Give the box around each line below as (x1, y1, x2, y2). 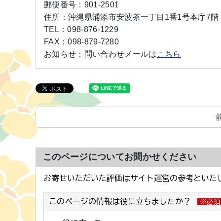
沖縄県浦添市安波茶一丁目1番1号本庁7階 (68, 13, 219, 21)
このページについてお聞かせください (43, 152, 197, 162)
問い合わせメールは (84, 50, 157, 58)
